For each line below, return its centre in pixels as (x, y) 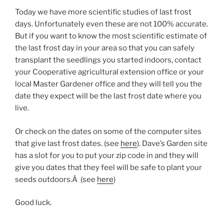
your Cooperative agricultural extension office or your (109, 72)
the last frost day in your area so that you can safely (105, 48)
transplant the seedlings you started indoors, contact (108, 60)
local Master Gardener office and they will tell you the (108, 84)
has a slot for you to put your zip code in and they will (107, 155)
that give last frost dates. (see (68, 143)
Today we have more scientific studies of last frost (103, 12)
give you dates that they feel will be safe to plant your (108, 167)
